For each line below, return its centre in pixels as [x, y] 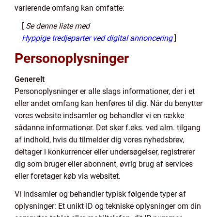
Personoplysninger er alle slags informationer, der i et [105, 91]
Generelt [30, 79]
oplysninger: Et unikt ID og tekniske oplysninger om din [108, 206]
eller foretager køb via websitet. [68, 176]
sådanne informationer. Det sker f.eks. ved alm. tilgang [108, 128]
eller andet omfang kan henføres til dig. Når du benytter [108, 103]
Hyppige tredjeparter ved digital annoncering [97, 38]
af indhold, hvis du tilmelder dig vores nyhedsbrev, [99, 140]
